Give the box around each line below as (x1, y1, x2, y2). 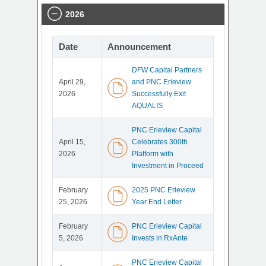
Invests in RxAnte (132, 234, 188, 242)
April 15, (59, 138, 85, 146)
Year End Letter (132, 198, 182, 206)
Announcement (107, 42, 171, 52)
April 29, (59, 78, 85, 86)
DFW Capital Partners (132, 66, 202, 74)
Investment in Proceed (132, 161, 204, 170)
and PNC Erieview (132, 78, 191, 86)
